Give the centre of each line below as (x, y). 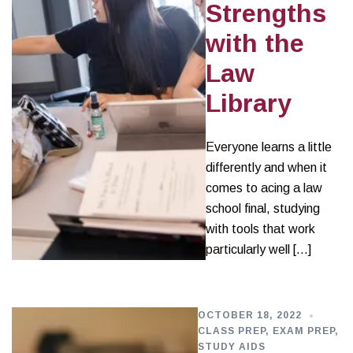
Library (248, 103)
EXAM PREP (304, 331)
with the (255, 43)
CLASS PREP (232, 331)
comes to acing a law (264, 188)
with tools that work (260, 229)
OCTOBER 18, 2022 (250, 315)
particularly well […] (258, 249)
